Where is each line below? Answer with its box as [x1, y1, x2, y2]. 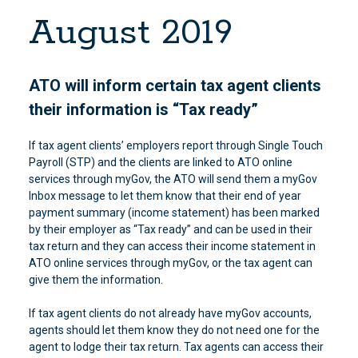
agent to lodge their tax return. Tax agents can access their [28, 340, 324, 353]
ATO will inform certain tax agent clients [28, 76, 321, 95]
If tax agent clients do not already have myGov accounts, [28, 307, 312, 320]
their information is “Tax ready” [28, 100, 258, 119]
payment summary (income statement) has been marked [28, 206, 320, 219]
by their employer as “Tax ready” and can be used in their [28, 223, 312, 236]
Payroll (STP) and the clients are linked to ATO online [28, 156, 292, 169]
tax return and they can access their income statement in [28, 240, 316, 253]
